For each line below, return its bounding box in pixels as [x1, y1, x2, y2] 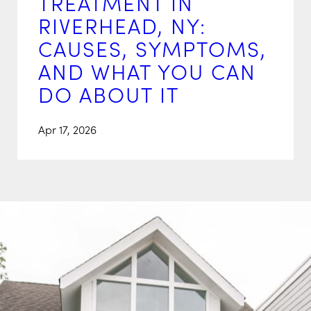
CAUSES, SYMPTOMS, [38, 33, 267, 63]
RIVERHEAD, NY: [38, 10, 206, 40]
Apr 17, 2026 [38, 121, 96, 137]
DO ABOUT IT [38, 79, 179, 109]
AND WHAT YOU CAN [38, 56, 256, 86]
